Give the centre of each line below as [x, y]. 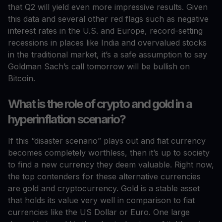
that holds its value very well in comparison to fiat [101, 200]
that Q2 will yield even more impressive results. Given [108, 7]
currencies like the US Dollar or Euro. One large [99, 212]
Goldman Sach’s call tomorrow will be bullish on [99, 67]
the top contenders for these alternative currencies [104, 177]
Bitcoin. [23, 79]
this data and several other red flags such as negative [108, 19]
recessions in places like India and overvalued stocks [107, 43]
